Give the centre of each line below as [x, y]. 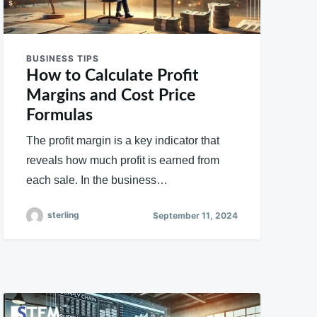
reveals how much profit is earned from [123, 160]
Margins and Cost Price [111, 95]
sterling [64, 215]
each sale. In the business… [97, 180]
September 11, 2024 [195, 216]
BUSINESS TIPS [63, 58]
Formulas [60, 115]
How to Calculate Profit [113, 75]
